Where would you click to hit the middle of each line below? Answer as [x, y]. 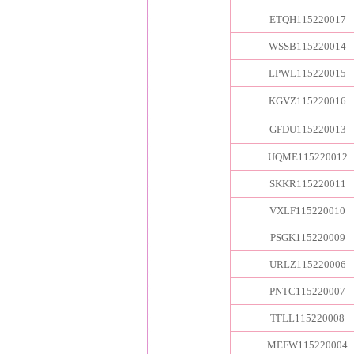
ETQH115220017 [307, 19]
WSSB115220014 [307, 46]
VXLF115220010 [307, 211]
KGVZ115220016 [307, 101]
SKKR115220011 [307, 184]
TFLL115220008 [307, 318]
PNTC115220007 [307, 291]
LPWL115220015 [307, 73]
